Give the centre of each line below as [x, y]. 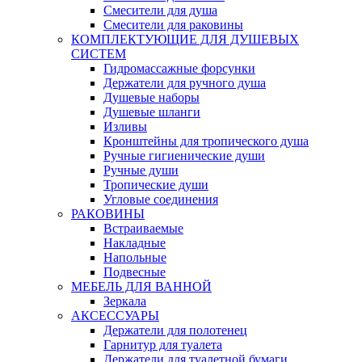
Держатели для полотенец [175, 330]
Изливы [125, 127]
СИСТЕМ [99, 54]
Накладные [135, 243]
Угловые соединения [161, 200]
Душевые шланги [152, 112]
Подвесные [135, 272]
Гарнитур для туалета [163, 345]
